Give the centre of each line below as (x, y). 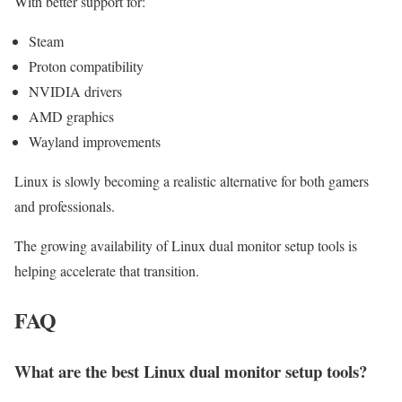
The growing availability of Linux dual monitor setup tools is (186, 245)
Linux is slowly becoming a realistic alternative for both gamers (192, 180)
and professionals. (65, 205)
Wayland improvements (95, 141)
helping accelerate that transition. (107, 270)
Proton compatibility (86, 66)
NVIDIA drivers (75, 91)
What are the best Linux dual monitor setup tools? (191, 371)
